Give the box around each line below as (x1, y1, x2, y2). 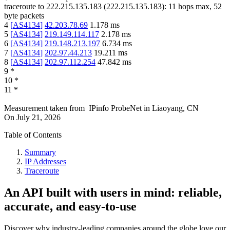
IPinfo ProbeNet (89, 104, 144, 113)
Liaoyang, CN (152, 104, 199, 113)
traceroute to (4, 2, 44, 11)
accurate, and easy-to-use (4, 200, 137, 214)
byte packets (4, 11, 44, 21)
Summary (25, 148, 56, 157)
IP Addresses (25, 157, 66, 166)
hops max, (176, 2, 214, 11)
